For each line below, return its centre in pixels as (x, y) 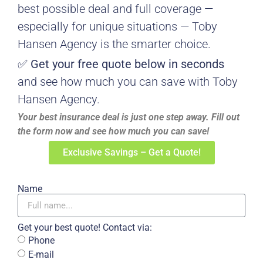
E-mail (41, 254)
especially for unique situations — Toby (117, 26)
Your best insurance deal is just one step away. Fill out (129, 117)
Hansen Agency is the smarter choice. (114, 44)
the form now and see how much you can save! (113, 131)
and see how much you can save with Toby (128, 82)
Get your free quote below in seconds (127, 64)
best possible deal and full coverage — (115, 9)
